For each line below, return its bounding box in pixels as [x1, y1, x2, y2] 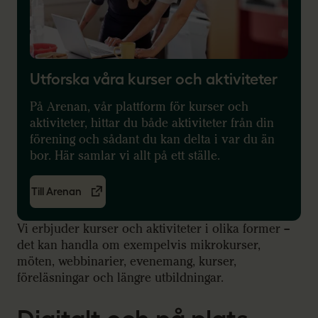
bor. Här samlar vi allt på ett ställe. [30, 148, 220, 163]
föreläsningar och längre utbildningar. [17, 270, 227, 285]
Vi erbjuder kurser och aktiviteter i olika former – [17, 221, 290, 236]
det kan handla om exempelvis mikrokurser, [17, 237, 261, 253]
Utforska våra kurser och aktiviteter [30, 70, 278, 87]
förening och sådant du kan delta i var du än [30, 131, 275, 147]
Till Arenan [31, 185, 82, 198]
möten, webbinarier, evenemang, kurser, [17, 253, 236, 269]
